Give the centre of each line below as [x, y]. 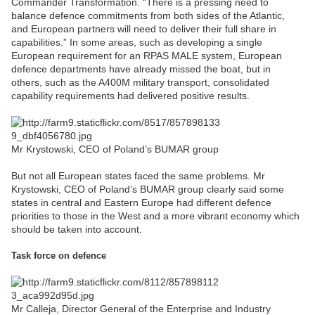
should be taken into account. [77, 229]
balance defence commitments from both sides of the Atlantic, [148, 15]
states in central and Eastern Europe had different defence [141, 202]
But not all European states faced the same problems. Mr [138, 175]
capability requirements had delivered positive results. [130, 95]
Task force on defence [59, 255]
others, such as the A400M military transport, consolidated [140, 82]
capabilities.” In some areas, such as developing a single [137, 42]
